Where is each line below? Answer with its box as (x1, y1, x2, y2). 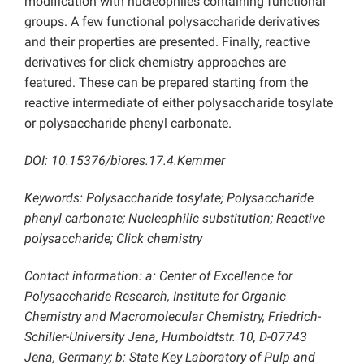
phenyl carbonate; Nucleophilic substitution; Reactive (24, 210, 325, 227)
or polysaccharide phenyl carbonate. (24, 115, 232, 132)
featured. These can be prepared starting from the (24, 75, 308, 91)
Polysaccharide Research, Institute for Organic (24, 288, 286, 305)
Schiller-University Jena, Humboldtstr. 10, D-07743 (24, 329, 307, 345)
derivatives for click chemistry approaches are (24, 54, 286, 71)
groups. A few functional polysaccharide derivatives (24, 14, 320, 30)
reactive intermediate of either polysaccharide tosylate (24, 95, 333, 111)
